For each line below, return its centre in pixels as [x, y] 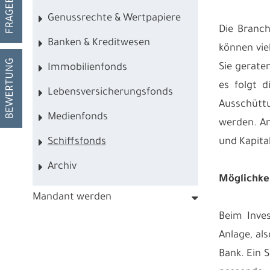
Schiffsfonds [77, 142]
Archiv [62, 167]
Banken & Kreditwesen [99, 43]
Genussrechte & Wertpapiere [114, 19]
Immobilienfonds [87, 68]
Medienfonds [77, 118]
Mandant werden [72, 198]
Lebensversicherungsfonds [110, 93]
